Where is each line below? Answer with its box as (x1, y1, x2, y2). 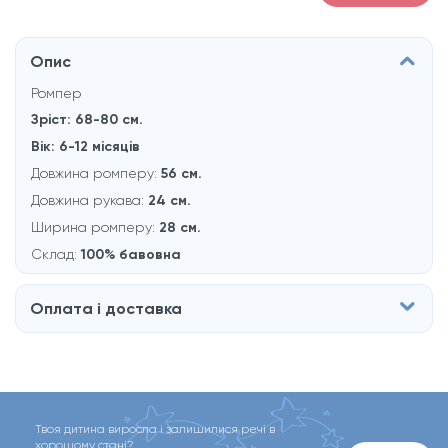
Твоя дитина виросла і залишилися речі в (35, 421, 275, 436)
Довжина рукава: (31, 192, 148, 208)
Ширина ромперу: (31, 219, 159, 235)
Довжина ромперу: (31, 165, 161, 181)
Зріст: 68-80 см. (31, 111, 143, 128)
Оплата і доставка (30, 299, 182, 318)
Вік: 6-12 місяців (31, 138, 140, 155)
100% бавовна (81, 246, 181, 263)
